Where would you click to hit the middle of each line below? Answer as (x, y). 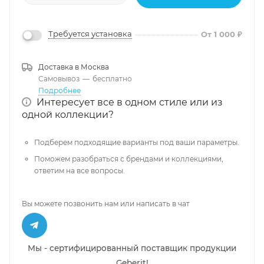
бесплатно (112, 78)
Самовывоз (59, 78)
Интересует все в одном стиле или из (130, 102)
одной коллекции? (68, 114)
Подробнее (60, 90)
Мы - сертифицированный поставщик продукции (132, 248)
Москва (95, 67)
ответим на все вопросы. (80, 170)
